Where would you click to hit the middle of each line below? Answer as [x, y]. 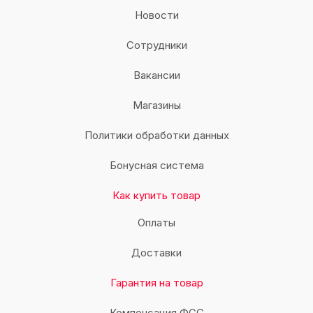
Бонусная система [156, 165]
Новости [156, 15]
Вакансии [156, 75]
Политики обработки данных [156, 135]
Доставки [156, 253]
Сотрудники [156, 45]
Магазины [156, 105]
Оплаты [156, 223]
